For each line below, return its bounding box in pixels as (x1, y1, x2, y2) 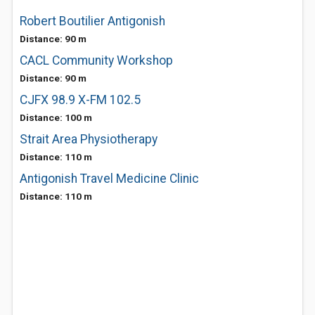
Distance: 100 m (20, 112, 92, 123)
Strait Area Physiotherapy (20, 132, 157, 146)
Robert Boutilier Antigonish (20, 14, 165, 28)
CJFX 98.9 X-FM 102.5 (20, 93, 141, 107)
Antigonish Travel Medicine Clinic (20, 172, 199, 186)
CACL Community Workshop (20, 53, 173, 67)
